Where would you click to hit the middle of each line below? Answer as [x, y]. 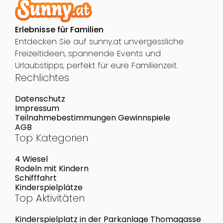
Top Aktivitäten [50, 198]
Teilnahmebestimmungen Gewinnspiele [92, 117]
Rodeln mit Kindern [52, 168]
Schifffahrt [36, 178]
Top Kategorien [51, 138]
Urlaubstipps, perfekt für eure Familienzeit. [96, 65]
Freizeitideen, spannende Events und [88, 53]
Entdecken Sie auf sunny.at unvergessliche [99, 41]
